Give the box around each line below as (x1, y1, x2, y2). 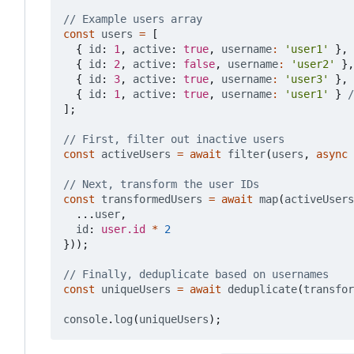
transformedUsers (101, 193, 202, 206)
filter (228, 148, 265, 161)
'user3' (284, 73, 329, 86)
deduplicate (228, 283, 297, 296)
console (63, 313, 107, 326)
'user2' (291, 58, 335, 71)
